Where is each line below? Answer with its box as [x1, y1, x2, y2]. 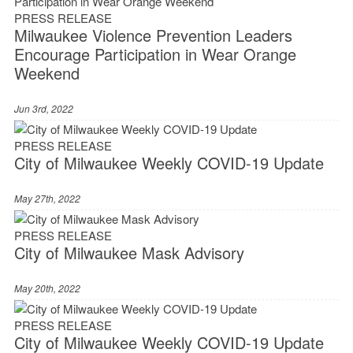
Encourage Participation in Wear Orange [13, 43, 296, 66]
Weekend [13, 61, 80, 85]
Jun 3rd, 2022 [13, 102, 73, 116]
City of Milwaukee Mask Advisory [13, 241, 244, 265]
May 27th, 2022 [13, 191, 80, 206]
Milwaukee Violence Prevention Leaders [13, 24, 292, 47]
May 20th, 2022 [13, 281, 80, 295]
